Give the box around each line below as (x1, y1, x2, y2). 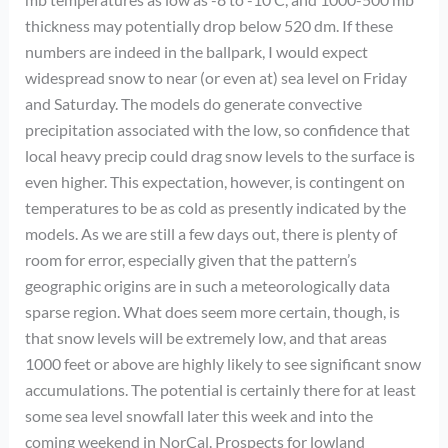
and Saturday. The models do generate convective (24, 94, 362, 114)
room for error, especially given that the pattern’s (24, 250, 357, 270)
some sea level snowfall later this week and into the (24, 406, 373, 426)
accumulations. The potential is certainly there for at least (24, 380, 416, 400)
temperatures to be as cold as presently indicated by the (24, 198, 406, 218)
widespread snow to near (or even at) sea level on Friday (24, 68, 407, 88)
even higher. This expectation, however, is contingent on (24, 172, 405, 192)
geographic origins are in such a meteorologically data (24, 276, 390, 296)
